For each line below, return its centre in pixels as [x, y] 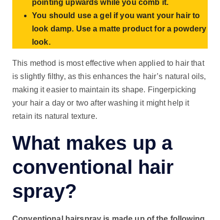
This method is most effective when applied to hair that [108, 63]
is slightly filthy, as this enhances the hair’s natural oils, [109, 76]
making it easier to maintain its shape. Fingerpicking [104, 89]
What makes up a [93, 143]
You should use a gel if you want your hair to [116, 15]
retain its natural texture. [55, 116]
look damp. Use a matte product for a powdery [119, 28]
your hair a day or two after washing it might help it [101, 103]
